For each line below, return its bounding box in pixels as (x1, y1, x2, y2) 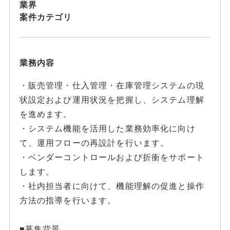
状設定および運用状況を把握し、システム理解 (19, 94, 204, 105)
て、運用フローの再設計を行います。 (19, 138, 169, 148)
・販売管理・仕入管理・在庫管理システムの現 (19, 80, 204, 91)
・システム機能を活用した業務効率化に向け (19, 123, 196, 134)
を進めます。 (19, 109, 72, 120)
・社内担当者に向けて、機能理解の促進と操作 (19, 181, 204, 191)
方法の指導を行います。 (19, 195, 117, 206)
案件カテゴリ (19, 11, 72, 22)
